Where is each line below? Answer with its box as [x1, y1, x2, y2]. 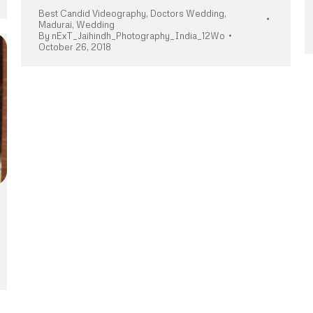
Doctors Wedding [150, 8, 224, 20]
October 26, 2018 [38, 41, 111, 53]
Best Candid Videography [38, 8, 146, 20]
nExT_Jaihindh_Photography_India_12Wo [52, 30, 225, 42]
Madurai [38, 19, 72, 31]
